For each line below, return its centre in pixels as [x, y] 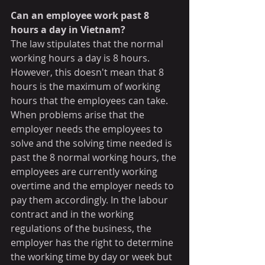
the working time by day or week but [93, 256]
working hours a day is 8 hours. [81, 58]
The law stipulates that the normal [88, 43]
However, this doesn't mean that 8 [88, 72]
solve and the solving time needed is [93, 143]
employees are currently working [85, 171]
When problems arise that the [79, 114]
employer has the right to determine [93, 242]
